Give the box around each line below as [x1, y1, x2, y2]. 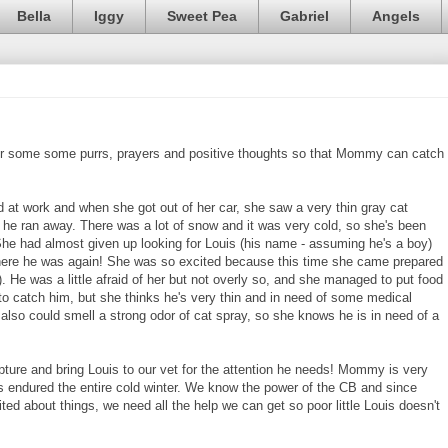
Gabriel [280, 8, 329, 25]
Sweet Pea [167, 8, 237, 25]
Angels [372, 8, 420, 25]
